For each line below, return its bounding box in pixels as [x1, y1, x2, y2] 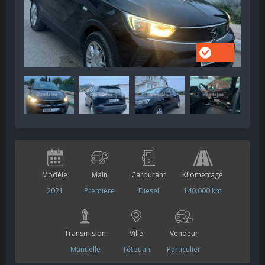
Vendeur [169, 228, 198, 238]
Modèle [42, 170, 67, 180]
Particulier [167, 244, 201, 254]
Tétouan [122, 244, 150, 254]
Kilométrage [182, 170, 223, 180]
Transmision [64, 228, 106, 238]
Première [84, 186, 115, 196]
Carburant [131, 170, 166, 180]
